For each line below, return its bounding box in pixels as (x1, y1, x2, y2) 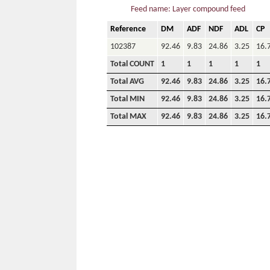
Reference (110, 25, 146, 34)
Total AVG (110, 77, 144, 87)
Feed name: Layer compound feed (131, 5, 245, 14)
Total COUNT (110, 60, 154, 69)
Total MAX (110, 112, 146, 122)
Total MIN (110, 95, 145, 104)
